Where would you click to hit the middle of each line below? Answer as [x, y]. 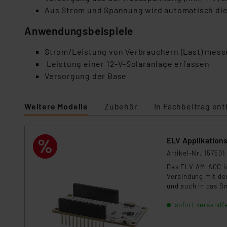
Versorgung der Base [86, 76]
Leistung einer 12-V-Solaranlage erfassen [127, 64]
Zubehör [121, 106]
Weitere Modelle [56, 106]
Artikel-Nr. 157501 [196, 153]
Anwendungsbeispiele [79, 31]
